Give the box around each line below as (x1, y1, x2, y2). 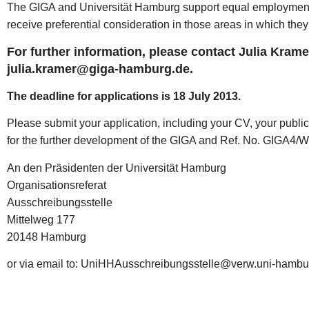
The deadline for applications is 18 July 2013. (7, 90, 241, 102)
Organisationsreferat (7, 179, 106, 191)
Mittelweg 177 (7, 213, 75, 226)
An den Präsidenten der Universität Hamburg (7, 161, 226, 174)
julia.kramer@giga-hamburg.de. (7, 61, 193, 76)
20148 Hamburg (7, 230, 86, 243)
